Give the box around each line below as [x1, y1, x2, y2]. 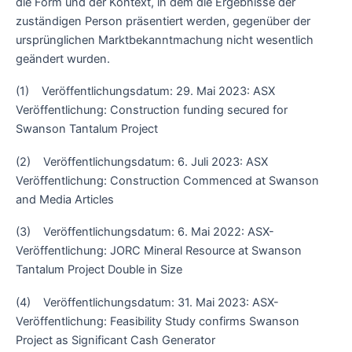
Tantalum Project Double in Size [16, 262, 182, 277]
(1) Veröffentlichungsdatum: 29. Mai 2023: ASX [16, 84, 275, 99]
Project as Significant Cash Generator [16, 332, 215, 347]
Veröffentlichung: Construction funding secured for [16, 103, 288, 118]
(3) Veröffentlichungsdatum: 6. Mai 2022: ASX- [16, 225, 274, 240]
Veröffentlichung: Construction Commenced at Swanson [16, 173, 319, 188]
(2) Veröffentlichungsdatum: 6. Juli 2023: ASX [16, 154, 268, 169]
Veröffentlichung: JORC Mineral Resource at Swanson [16, 244, 302, 258]
